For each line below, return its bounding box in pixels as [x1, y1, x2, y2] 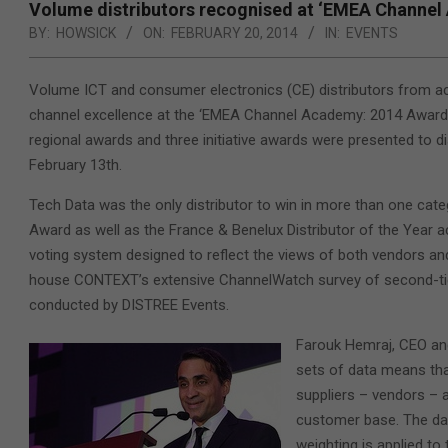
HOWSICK [56, 25, 116, 41]
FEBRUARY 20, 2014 [171, 25, 298, 41]
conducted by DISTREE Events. [29, 296, 229, 314]
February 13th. [29, 156, 122, 174]
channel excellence [29, 106, 153, 124]
